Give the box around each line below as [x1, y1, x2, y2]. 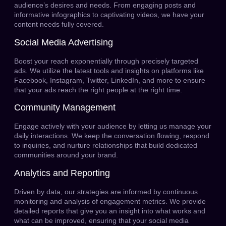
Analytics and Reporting [14, 167, 110, 178]
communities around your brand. [14, 151, 118, 159]
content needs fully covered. [14, 20, 104, 29]
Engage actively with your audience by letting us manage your [14, 122, 211, 131]
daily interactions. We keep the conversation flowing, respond [14, 132, 209, 140]
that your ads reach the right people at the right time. [14, 85, 182, 94]
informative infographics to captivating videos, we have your [14, 11, 204, 19]
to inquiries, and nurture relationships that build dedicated [14, 141, 197, 150]
